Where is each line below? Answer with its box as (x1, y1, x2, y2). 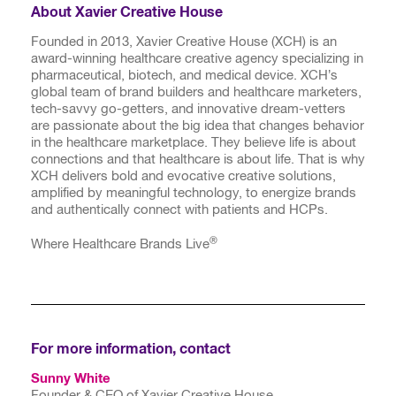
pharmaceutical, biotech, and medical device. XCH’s (31, 67, 338, 83)
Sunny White (31, 370, 110, 386)
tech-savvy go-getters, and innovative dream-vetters (31, 101, 346, 117)
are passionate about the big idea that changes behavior (31, 118, 364, 133)
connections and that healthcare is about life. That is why (31, 151, 365, 167)
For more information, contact (31, 339, 231, 357)
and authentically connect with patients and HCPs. (31, 202, 328, 217)
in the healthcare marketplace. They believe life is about (31, 134, 356, 150)
